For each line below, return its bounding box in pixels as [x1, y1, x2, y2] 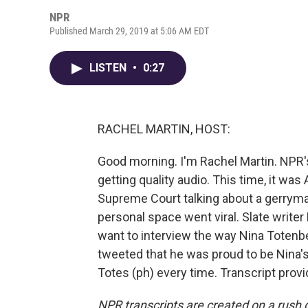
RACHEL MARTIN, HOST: [98, 122, 230, 136]
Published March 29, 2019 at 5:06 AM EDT [49, 25, 209, 36]
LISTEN [89, 61, 129, 74]
